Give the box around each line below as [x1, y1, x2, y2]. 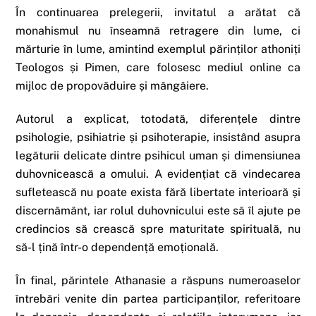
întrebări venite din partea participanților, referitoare [16, 292, 300, 305]
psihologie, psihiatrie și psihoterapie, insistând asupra [16, 130, 300, 145]
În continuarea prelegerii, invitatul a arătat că [16, 6, 300, 20]
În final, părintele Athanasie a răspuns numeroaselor [16, 274, 300, 287]
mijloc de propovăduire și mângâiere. [16, 79, 209, 93]
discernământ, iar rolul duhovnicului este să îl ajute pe [16, 204, 300, 218]
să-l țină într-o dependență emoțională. [16, 241, 219, 255]
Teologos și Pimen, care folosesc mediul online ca [16, 61, 300, 75]
